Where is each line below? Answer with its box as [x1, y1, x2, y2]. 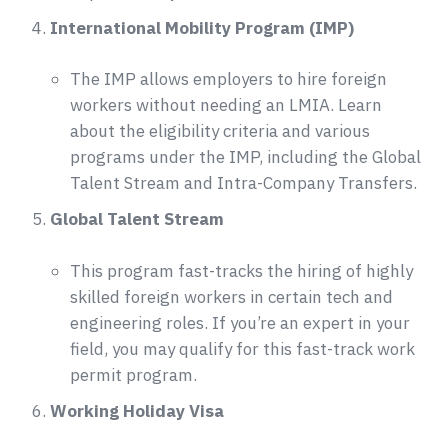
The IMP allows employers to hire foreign [70, 68, 387, 91]
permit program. [70, 363, 197, 386]
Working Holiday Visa [50, 399, 224, 422]
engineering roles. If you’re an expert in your [70, 311, 410, 334]
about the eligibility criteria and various [70, 120, 370, 143]
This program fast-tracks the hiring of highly [70, 259, 413, 282]
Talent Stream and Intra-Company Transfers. [70, 172, 417, 195]
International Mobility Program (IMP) [50, 16, 354, 39]
